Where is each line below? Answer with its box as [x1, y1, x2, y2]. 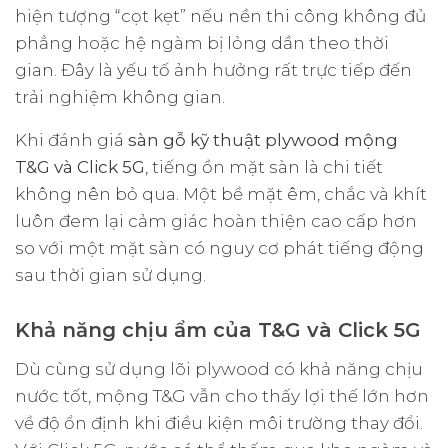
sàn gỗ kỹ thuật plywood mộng [128, 129, 398, 150]
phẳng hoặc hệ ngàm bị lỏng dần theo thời [15, 32, 389, 53]
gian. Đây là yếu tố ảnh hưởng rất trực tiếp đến [15, 59, 412, 80]
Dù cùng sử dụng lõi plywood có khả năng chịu [15, 358, 423, 379]
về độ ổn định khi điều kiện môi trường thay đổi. [15, 412, 423, 433]
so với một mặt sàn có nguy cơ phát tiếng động [15, 237, 424, 258]
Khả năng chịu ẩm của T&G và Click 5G [15, 317, 421, 342]
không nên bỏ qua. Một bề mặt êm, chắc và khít [15, 183, 427, 204]
